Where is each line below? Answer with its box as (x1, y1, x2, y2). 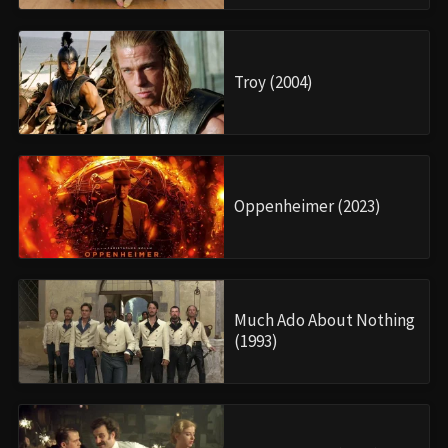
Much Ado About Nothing (234, 309, 415, 332)
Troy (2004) (234, 70, 313, 93)
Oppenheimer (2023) (234, 195, 381, 218)
